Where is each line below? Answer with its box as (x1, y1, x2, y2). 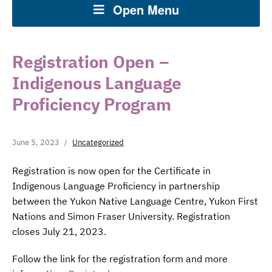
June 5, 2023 (12, 137, 59, 148)
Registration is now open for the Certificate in (12, 165, 211, 177)
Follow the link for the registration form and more (12, 253, 228, 265)
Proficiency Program (12, 93, 171, 115)
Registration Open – (12, 50, 169, 73)
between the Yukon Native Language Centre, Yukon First (12, 195, 258, 207)
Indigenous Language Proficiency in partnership (12, 180, 220, 192)
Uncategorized (72, 137, 124, 148)
